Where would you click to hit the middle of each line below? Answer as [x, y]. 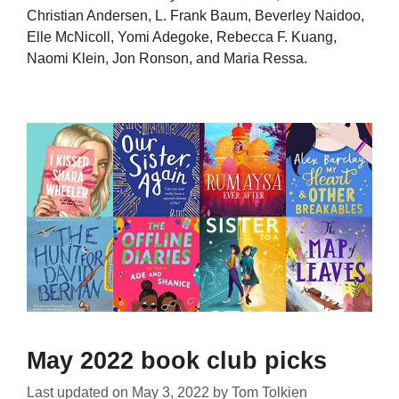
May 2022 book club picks [177, 361]
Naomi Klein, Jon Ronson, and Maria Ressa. [167, 58]
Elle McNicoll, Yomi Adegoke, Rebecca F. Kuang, [182, 37]
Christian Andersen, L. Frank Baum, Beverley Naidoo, [195, 15]
